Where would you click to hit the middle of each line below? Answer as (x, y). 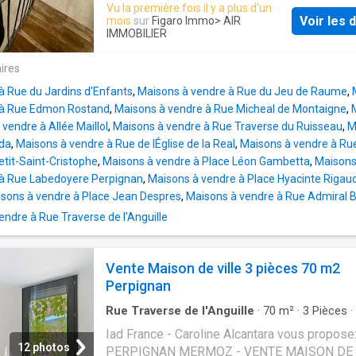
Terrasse (219, 325)
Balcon (170, 325)
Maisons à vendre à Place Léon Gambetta (206, 162)
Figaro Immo (183, 21)
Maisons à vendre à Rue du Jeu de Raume (242, 92)
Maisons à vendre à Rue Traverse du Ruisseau (228, 127)
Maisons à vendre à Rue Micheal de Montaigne (230, 109)
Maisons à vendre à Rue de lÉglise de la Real (126, 144)
